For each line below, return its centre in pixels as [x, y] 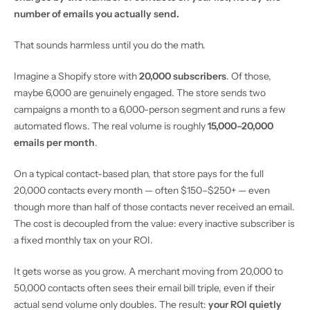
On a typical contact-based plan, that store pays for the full [139, 173]
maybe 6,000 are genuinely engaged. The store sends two [140, 92]
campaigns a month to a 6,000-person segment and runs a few [150, 109]
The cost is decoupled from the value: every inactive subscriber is [154, 223]
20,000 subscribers [183, 76]
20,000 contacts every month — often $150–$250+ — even [142, 190]
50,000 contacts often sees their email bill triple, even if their [144, 288]
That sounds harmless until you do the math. [110, 45]
